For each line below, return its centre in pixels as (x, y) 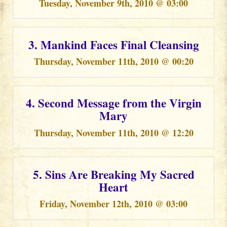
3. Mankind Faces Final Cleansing (113, 44)
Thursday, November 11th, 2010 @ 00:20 (113, 61)
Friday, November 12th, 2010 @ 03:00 (113, 204)
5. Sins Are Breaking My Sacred (113, 174)
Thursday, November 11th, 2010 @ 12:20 (113, 133)
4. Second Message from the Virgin (113, 103)
